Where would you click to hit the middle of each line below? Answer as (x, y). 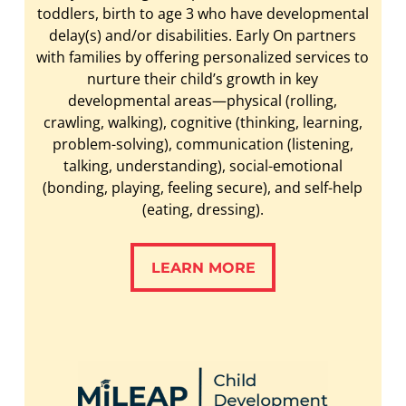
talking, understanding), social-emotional (203, 166)
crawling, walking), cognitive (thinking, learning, (203, 123)
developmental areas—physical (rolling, (203, 101)
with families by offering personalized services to (203, 58)
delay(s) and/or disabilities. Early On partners (203, 36)
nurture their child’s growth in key (203, 79)
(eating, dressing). (203, 210)
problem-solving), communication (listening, (203, 145)
